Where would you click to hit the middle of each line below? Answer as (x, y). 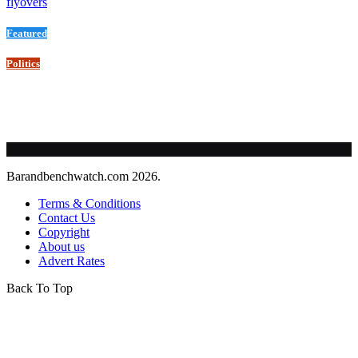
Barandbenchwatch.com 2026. (84, 177)
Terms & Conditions (89, 204)
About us (62, 247)
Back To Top (40, 288)
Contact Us (67, 218)
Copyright (64, 233)
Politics (23, 64)
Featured (27, 34)
